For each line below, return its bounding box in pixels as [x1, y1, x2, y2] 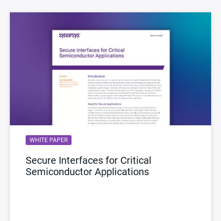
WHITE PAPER [30, 137, 68, 144]
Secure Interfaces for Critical [26, 154, 151, 167]
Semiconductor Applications [26, 166, 149, 178]
